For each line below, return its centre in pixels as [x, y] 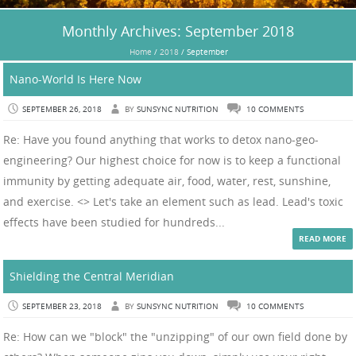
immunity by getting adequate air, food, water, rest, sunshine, [167, 180]
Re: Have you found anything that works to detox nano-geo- [161, 139]
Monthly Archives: [124, 31]
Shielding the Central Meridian [92, 276]
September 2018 [240, 31]
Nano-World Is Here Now [75, 79]
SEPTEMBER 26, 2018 [62, 109]
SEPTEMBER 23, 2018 [62, 306]
